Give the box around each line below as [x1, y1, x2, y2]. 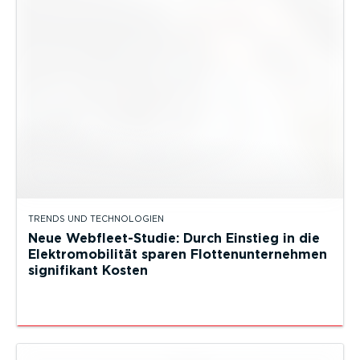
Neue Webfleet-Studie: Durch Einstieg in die [28, 230, 320, 246]
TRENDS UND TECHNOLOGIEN [28, 213, 164, 224]
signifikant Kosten [28, 262, 156, 278]
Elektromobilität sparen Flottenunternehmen [28, 246, 327, 262]
